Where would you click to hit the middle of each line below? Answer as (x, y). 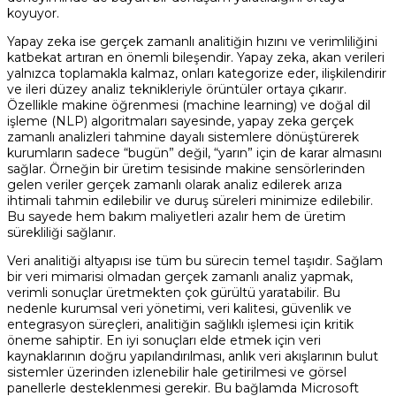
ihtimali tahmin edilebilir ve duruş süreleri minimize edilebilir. (190, 200)
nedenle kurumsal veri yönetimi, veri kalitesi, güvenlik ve (179, 308)
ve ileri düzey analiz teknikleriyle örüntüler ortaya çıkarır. (177, 89)
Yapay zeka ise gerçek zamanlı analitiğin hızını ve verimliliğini (192, 41)
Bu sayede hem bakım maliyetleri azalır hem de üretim (176, 216)
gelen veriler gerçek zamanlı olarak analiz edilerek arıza (175, 184)
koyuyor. (33, 13)
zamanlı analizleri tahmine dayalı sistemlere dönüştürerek (183, 137)
